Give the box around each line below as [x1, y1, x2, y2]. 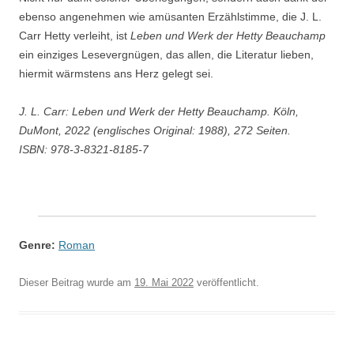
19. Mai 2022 [134, 277, 194, 288]
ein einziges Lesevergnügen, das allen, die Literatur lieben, [19, 48, 314, 61]
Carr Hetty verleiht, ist [19, 29, 130, 42]
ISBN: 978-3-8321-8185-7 [19, 143, 149, 156]
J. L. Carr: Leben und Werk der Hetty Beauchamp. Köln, [19, 105, 299, 118]
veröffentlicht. [194, 277, 259, 288]
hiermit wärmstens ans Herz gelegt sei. [19, 67, 213, 80]
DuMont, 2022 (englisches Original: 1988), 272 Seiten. [19, 124, 291, 137]
